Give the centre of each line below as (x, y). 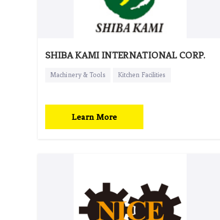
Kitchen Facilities (142, 75)
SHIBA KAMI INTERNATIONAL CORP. (125, 55)
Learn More (94, 117)
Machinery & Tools (78, 75)
